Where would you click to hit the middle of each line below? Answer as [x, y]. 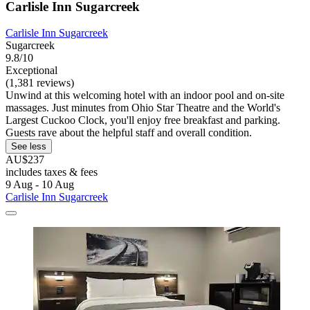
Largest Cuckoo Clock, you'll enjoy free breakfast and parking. [143, 120]
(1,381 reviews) [40, 83]
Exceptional [31, 71]
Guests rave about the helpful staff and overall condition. [129, 133]
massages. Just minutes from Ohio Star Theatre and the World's [143, 108]
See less [29, 147]
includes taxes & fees [52, 172]
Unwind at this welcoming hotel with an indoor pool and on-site [145, 95]
